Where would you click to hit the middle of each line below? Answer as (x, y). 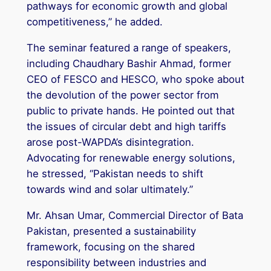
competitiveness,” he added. (94, 21)
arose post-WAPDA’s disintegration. (110, 142)
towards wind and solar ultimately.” (109, 189)
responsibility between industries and (116, 262)
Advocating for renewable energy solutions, (131, 158)
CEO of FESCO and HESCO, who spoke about (135, 79)
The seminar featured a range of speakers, (129, 47)
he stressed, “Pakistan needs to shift (115, 173)
